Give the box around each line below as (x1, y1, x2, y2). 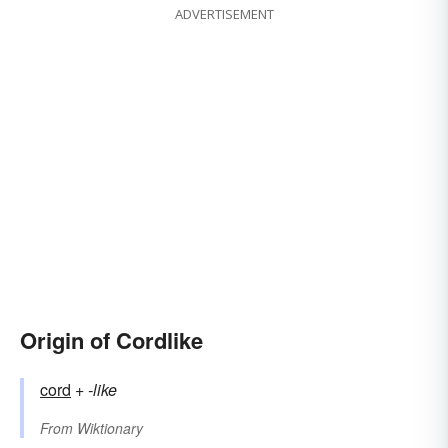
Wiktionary (77, 418, 143, 439)
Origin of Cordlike (20, 324, 203, 357)
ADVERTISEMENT (174, 5, 274, 24)
